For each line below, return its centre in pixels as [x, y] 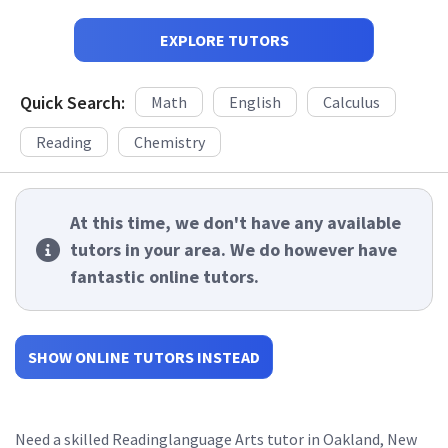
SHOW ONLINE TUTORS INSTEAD [144, 357]
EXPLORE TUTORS [224, 40]
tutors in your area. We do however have [233, 249]
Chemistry [169, 142]
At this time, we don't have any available [235, 222]
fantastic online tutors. [164, 276]
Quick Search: [72, 102]
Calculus [351, 102]
